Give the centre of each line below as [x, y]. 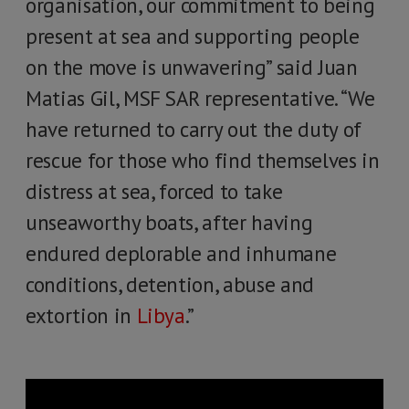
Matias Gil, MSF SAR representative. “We [200, 98]
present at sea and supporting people [193, 36]
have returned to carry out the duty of [194, 129]
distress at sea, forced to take [154, 191]
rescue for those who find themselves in [203, 160]
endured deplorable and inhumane [181, 253]
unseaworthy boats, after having [169, 222]
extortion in [81, 315]
